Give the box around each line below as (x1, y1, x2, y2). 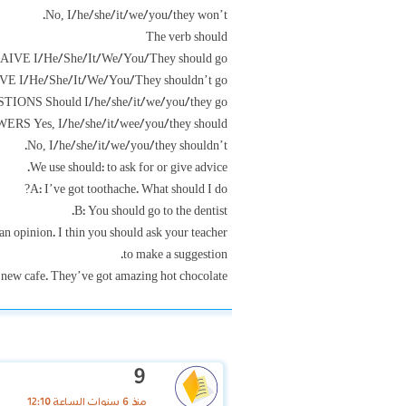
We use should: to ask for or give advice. (30, 161, 227, 174)
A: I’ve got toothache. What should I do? (30, 183, 227, 196)
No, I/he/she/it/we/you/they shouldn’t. (27, 140, 227, 152)
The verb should (146, 31, 227, 43)
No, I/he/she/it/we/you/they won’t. (45, 9, 227, 22)
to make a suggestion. (123, 248, 227, 261)
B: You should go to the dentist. (74, 205, 227, 217)
